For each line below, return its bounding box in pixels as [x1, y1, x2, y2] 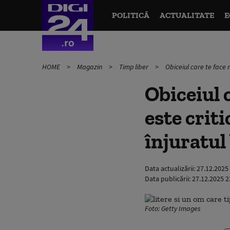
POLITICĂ [111, 10, 149, 20]
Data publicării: [145, 174, 192, 183]
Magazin [77, 62, 104, 71]
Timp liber [119, 62, 150, 71]
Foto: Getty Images [145, 204, 201, 213]
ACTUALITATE [159, 10, 214, 20]
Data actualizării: [145, 164, 197, 173]
